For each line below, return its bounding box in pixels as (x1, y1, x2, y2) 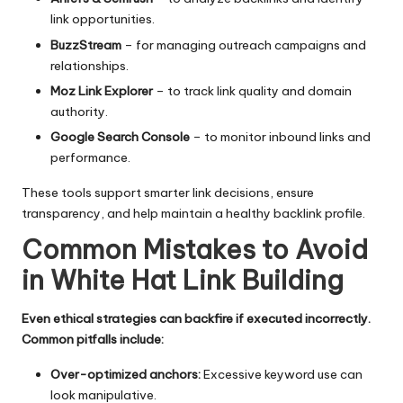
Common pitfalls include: (22, 331, 164, 348)
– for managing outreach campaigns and (121, 36, 366, 53)
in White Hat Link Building (22, 263, 344, 297)
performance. (50, 148, 130, 166)
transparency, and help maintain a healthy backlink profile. (22, 204, 365, 221)
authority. (50, 103, 108, 120)
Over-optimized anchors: (50, 366, 201, 383)
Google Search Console (50, 128, 190, 145)
